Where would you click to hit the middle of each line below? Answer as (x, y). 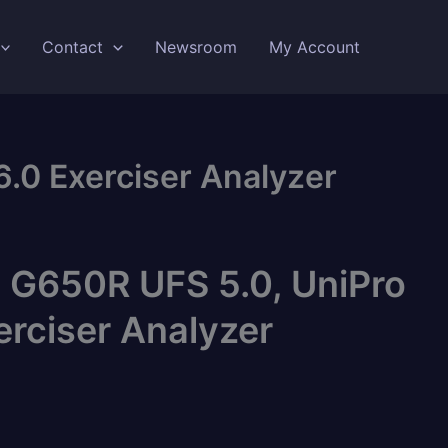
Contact (73, 47)
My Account (314, 47)
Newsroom (196, 47)
